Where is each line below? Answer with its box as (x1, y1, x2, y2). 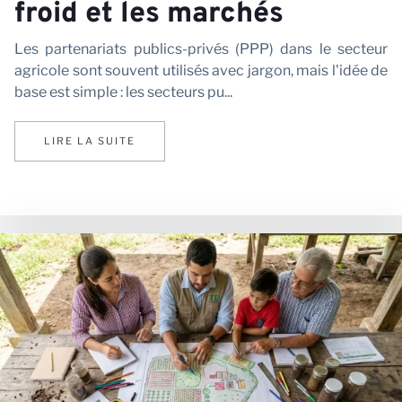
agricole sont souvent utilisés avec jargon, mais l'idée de (14, 61, 388, 79)
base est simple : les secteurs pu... (14, 83, 232, 100)
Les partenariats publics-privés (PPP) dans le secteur (14, 39, 388, 57)
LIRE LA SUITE (44, 135, 135, 148)
